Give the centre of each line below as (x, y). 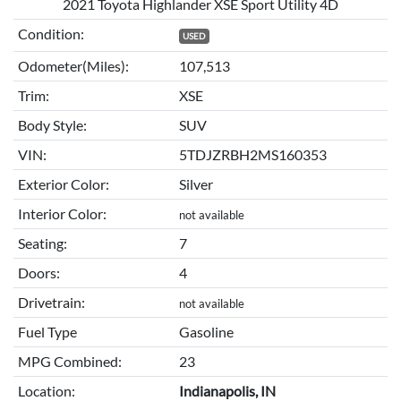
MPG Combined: (69, 362)
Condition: (51, 34)
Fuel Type (47, 332)
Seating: (42, 243)
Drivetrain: (51, 303)
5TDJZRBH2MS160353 (252, 155)
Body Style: (52, 125)
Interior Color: (62, 214)
